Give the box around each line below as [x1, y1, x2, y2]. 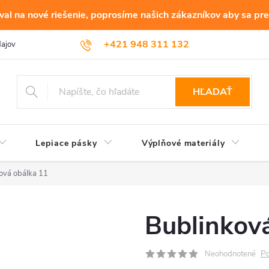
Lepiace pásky [35, 138, 97, 149]
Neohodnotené [205, 249, 256, 259]
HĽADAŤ [193, 85, 233, 98]
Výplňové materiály [141, 138, 225, 149]
